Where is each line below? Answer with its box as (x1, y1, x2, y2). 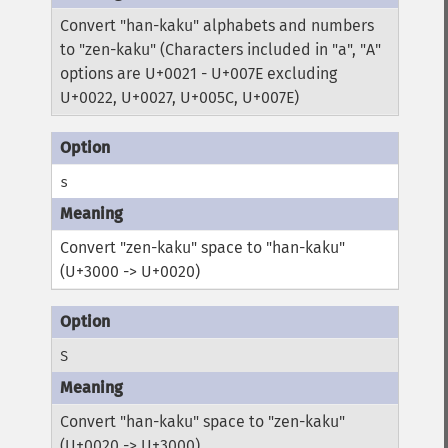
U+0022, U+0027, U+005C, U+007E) (60, 88, 300, 107)
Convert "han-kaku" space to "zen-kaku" (60, 412, 346, 431)
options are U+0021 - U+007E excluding (60, 64, 338, 83)
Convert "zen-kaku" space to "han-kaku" (60, 238, 346, 257)
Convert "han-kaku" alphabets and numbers (60, 16, 375, 35)
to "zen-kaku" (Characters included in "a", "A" (60, 40, 382, 59)
